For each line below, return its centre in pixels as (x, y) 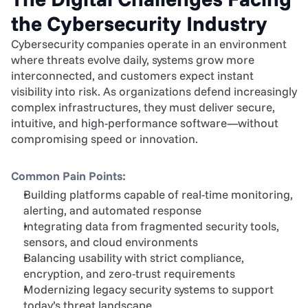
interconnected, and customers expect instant (132, 75)
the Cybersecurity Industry (139, 23)
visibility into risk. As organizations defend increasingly (154, 91)
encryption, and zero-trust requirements (129, 273)
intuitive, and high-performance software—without (145, 123)
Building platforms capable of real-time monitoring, (158, 194)
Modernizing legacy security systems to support (148, 289)
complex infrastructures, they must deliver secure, (143, 107)
